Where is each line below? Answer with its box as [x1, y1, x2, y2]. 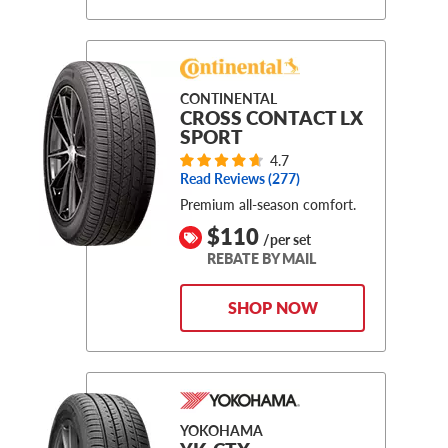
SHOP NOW [227, 296, 318, 320]
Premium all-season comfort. [180, 194, 356, 215]
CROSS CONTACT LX [180, 104, 363, 132]
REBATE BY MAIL [207, 249, 316, 269]
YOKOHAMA [180, 421, 263, 441]
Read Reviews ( [180, 169, 272, 189]
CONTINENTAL [180, 89, 277, 109]
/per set [263, 230, 311, 250]
